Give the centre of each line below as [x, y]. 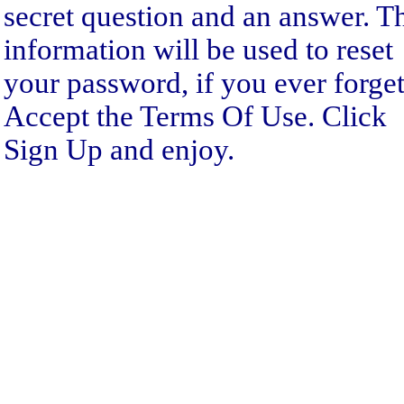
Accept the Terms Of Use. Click [195, 116]
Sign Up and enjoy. [119, 150]
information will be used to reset [198, 50]
